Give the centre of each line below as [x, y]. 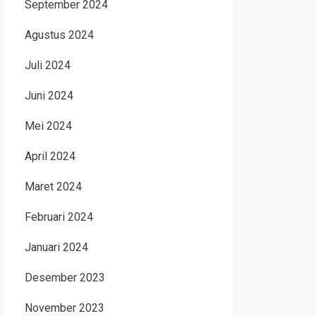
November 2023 [64, 308]
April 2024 [50, 156]
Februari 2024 [59, 217]
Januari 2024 [56, 247]
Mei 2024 [48, 126]
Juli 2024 [47, 65]
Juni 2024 [49, 96]
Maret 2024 [53, 187]
